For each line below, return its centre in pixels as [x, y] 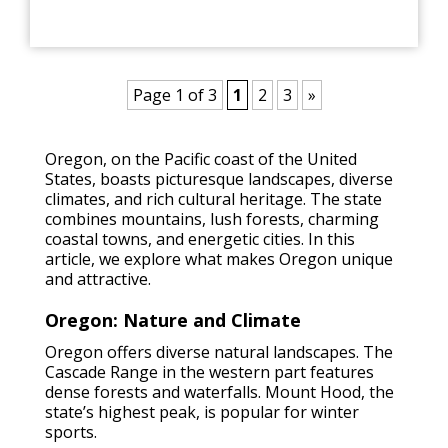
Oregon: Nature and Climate [173, 319]
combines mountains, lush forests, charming [212, 218]
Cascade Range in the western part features [209, 371]
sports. [71, 431]
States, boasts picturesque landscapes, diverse [219, 178]
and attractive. [98, 278]
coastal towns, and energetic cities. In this [200, 238]
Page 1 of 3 [174, 94]
